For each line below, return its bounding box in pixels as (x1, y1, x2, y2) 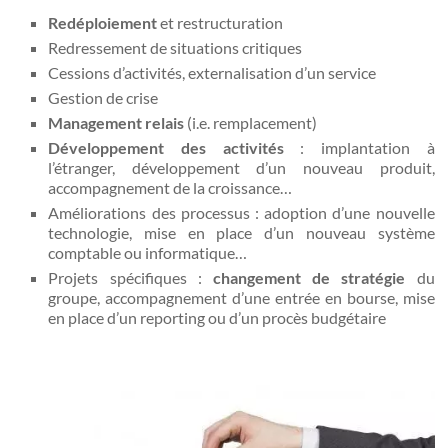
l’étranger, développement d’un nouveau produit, (48, 157, 435, 177)
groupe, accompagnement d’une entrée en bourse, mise (48, 287, 435, 307)
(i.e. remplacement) (184, 112, 318, 132)
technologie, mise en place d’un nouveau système (48, 222, 435, 242)
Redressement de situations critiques (48, 37, 303, 57)
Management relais (48, 112, 185, 132)
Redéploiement (48, 12, 158, 32)
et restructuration (157, 12, 284, 32)
